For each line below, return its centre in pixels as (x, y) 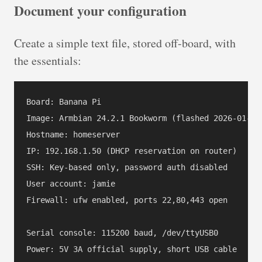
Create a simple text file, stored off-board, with (125, 43)
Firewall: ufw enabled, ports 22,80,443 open (127, 200)
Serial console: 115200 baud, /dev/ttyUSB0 (122, 233)
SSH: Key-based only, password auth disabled (127, 168)
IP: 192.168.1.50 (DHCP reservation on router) (132, 151)
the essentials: (48, 61)
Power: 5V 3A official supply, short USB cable (132, 249)
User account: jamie (71, 184)
